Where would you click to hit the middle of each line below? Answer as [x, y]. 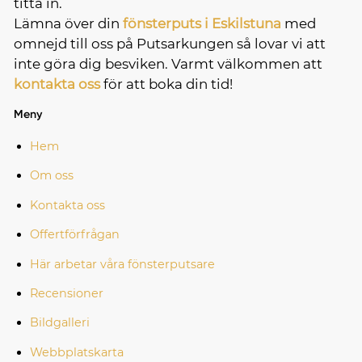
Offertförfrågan [74, 235]
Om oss [51, 176]
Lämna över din [68, 24]
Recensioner [66, 293]
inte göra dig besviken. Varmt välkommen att [168, 64]
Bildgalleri [59, 323]
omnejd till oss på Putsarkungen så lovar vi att [169, 44]
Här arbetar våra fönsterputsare [122, 264]
